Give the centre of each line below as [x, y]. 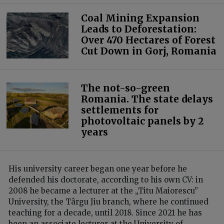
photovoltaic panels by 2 [142, 121]
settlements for [120, 110]
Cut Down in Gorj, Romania [149, 51]
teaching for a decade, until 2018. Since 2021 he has [105, 212]
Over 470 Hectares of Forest [148, 40]
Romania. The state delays [147, 99]
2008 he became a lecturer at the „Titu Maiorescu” [103, 190]
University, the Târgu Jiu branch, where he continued [108, 201]
